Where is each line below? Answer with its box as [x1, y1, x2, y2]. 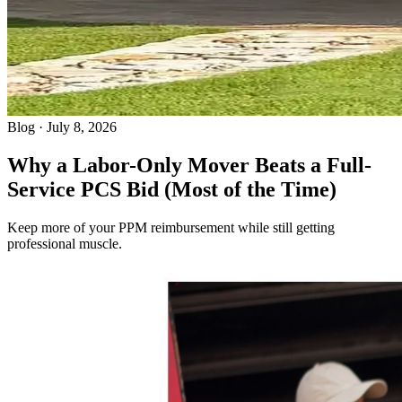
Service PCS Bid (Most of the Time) [7, 177, 336, 201]
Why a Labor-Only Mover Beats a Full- [7, 153, 371, 177]
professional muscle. [7, 235, 122, 251]
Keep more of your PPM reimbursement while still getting [7, 219, 335, 235]
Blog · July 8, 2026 [7, 119, 117, 135]
